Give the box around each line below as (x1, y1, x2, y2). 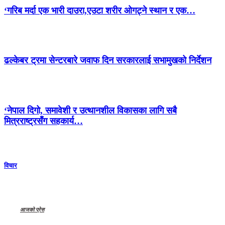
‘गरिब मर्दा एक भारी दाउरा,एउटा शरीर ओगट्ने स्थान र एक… (4, 6, 195, 16)
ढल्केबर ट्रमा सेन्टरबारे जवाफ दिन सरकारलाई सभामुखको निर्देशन (4, 55, 211, 66)
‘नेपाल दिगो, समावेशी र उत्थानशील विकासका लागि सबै (4, 105, 177, 116)
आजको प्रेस (20, 206, 44, 212)
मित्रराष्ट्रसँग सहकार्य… (4, 116, 83, 126)
